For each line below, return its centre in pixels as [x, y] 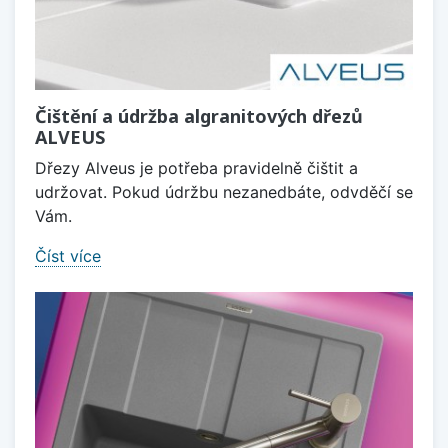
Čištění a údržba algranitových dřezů [199, 116]
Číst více [68, 256]
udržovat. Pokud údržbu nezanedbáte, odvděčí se [224, 192]
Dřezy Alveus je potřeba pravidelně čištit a [196, 168]
